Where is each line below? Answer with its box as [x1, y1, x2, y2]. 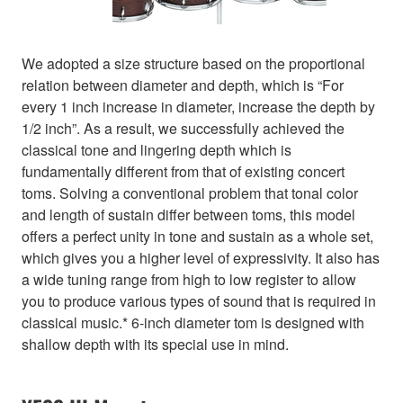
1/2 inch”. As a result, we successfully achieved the [22, 118, 345, 139]
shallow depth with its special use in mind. [22, 334, 289, 355]
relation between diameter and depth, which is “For [22, 75, 344, 96]
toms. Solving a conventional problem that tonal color [22, 183, 358, 204]
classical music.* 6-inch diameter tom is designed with [22, 312, 364, 334]
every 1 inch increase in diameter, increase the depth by [22, 96, 375, 118]
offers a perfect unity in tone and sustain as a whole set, [22, 226, 373, 247]
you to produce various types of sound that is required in [22, 291, 376, 312]
